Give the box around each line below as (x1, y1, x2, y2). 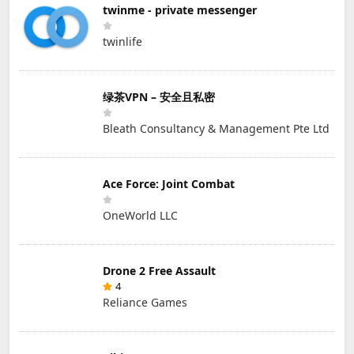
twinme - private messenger (103, 2, 257, 18)
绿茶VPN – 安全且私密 (103, 89, 215, 105)
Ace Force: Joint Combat (103, 176, 235, 192)
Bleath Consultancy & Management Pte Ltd (103, 121, 330, 137)
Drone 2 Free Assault (103, 263, 216, 279)
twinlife (103, 34, 142, 50)
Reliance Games (103, 295, 187, 311)
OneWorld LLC (103, 208, 178, 224)
